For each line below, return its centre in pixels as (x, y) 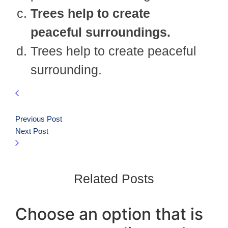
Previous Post (39, 119)
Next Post (32, 131)
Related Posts (114, 179)
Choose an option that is (109, 214)
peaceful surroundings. (101, 32)
